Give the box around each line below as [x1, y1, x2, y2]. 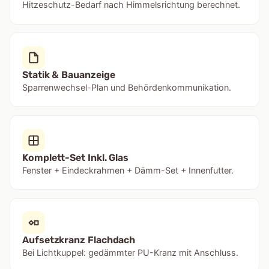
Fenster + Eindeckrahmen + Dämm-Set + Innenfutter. [22, 165, 234, 175]
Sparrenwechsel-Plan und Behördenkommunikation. [22, 82, 231, 92]
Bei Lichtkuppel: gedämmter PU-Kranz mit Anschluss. [22, 247, 238, 258]
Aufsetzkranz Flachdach [22, 234, 136, 246]
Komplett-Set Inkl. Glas [22, 151, 129, 163]
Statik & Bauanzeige [22, 68, 115, 80]
